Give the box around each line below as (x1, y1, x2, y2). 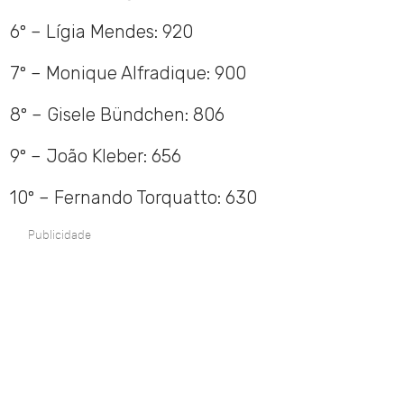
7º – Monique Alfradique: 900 (10, 62, 247, 85)
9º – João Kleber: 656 (10, 145, 182, 168)
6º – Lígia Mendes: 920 (10, 21, 194, 43)
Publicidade (28, 227, 92, 243)
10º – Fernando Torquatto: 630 (10, 187, 258, 209)
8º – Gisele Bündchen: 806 (10, 104, 225, 126)
